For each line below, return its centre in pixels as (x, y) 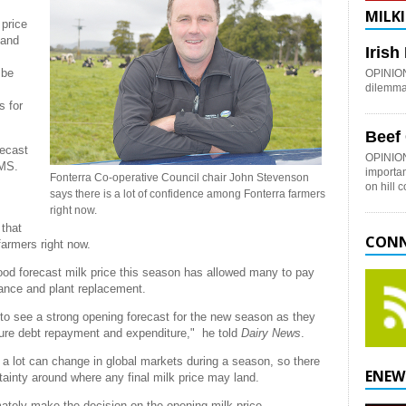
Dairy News (271, 333)
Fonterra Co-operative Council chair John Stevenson (179, 178)
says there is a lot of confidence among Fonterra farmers (188, 194)
